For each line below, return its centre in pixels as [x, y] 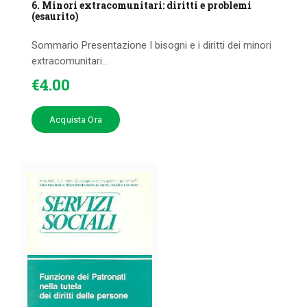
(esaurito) [56, 16]
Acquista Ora [76, 120]
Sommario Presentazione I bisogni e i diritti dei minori [152, 46]
